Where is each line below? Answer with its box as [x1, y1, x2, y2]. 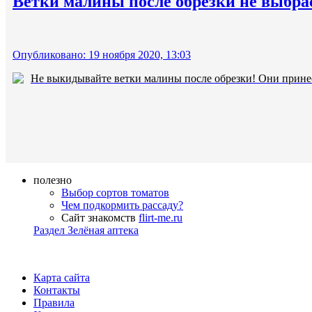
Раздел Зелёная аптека [33, 224, 139, 236]
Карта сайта [33, 271, 90, 283]
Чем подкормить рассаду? [61, 198, 183, 211]
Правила [33, 296, 75, 309]
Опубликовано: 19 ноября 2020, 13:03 [13, 48, 191, 61]
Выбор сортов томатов [61, 186, 169, 198]
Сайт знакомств [61, 211, 139, 224]
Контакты [33, 283, 80, 296]
